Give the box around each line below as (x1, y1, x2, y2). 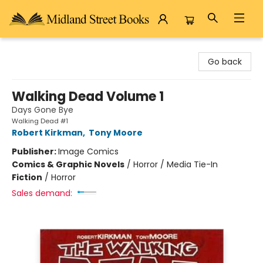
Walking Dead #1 (12, 116, 68, 126)
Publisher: (12, 146, 58, 157)
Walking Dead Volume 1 (12, 87, 164, 106)
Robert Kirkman (12, 127, 83, 139)
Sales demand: (12, 187, 72, 199)
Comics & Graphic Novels (12, 159, 124, 170)
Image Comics (58, 146, 119, 157)
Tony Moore (89, 127, 143, 139)
